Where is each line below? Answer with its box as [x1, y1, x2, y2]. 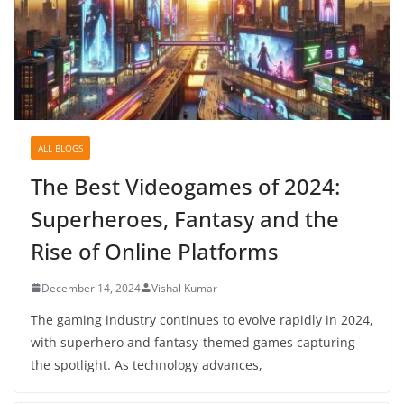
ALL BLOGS [38, 141, 83, 154]
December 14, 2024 [41, 280, 141, 296]
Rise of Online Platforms [31, 235, 279, 266]
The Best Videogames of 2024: [31, 170, 340, 201]
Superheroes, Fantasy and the [31, 203, 339, 234]
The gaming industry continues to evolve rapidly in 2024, [31, 310, 373, 328]
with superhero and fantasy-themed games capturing [31, 333, 355, 351]
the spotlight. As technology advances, [31, 355, 262, 373]
